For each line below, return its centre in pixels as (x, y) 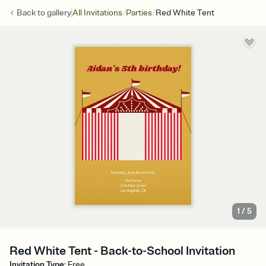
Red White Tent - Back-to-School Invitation (122, 251)
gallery (59, 13)
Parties (139, 13)
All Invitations (97, 13)
